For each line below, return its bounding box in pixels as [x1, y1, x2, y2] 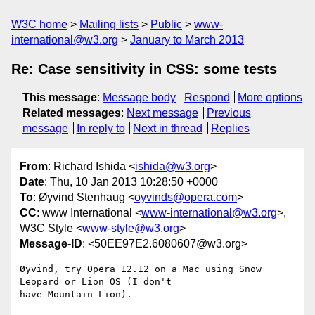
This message [22, 91, 97, 103]
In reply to [76, 122, 125, 134]
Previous [206, 107, 251, 119]
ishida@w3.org [135, 160, 210, 173]
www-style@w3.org [82, 222, 179, 235]
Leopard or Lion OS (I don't [20, 276, 177, 288]
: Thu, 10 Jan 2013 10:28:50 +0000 [44, 176, 218, 188]
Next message [127, 107, 198, 119]
